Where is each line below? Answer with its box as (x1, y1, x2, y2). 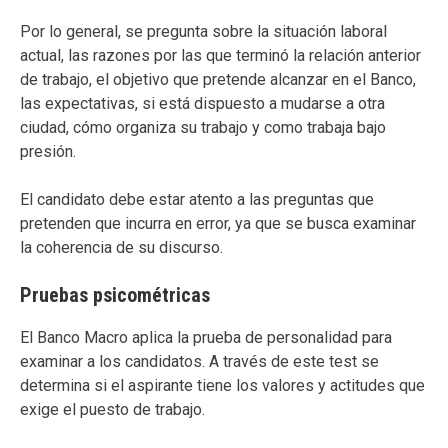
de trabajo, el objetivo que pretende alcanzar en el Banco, (20, 69, 416, 89)
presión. (20, 141, 76, 161)
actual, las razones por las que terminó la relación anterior (20, 45, 421, 65)
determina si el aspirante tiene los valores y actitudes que (20, 375, 425, 395)
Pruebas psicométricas (20, 282, 210, 307)
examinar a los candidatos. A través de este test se (20, 351, 379, 371)
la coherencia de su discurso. (20, 237, 223, 257)
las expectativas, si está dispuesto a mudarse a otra (20, 93, 385, 113)
